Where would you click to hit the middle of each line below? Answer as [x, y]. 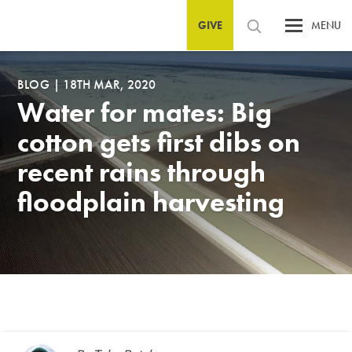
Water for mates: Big [145, 113]
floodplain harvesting [151, 202]
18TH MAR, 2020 [109, 85]
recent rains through [142, 172]
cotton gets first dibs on [159, 143]
